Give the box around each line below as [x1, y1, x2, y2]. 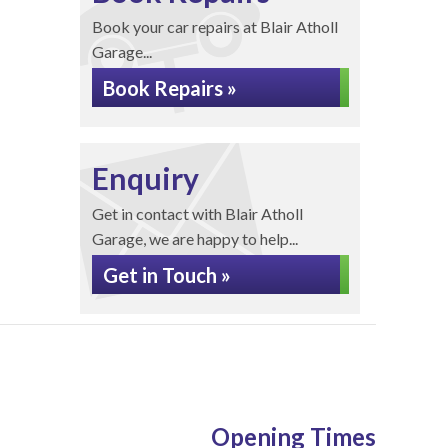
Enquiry [91, 160, 199, 196]
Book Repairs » [102, 76, 237, 100]
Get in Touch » [102, 263, 231, 287]
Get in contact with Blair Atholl [91, 204, 303, 223]
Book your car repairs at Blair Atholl [91, 17, 338, 36]
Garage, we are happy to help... [91, 229, 298, 248]
